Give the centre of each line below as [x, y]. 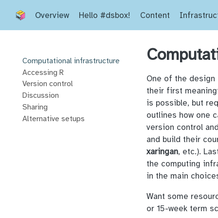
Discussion [40, 96]
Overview [52, 15]
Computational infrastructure [71, 61]
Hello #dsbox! [105, 15]
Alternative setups [53, 118]
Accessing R [43, 72]
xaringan [162, 152]
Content [155, 15]
